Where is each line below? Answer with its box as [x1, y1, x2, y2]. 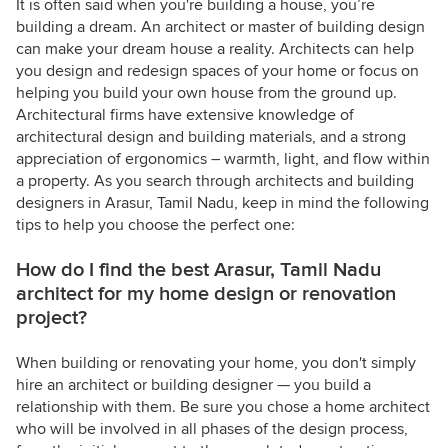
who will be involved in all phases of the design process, [16, 418, 408, 439]
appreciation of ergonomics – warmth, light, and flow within [16, 148, 430, 169]
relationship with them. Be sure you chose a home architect [16, 396, 430, 417]
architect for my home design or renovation [16, 281, 396, 306]
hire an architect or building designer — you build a [16, 374, 371, 395]
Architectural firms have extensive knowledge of [16, 104, 354, 125]
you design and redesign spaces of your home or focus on [16, 60, 419, 81]
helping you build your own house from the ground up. [16, 82, 397, 103]
